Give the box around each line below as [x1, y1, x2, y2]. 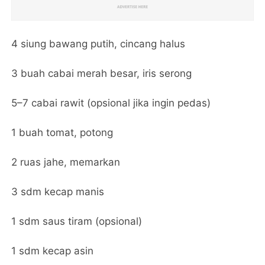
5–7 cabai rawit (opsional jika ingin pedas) [11, 96, 211, 109]
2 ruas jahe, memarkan [11, 156, 121, 168]
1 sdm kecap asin [11, 244, 94, 257]
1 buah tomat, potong [11, 126, 114, 138]
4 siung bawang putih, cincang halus [11, 37, 186, 50]
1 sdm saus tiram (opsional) [11, 215, 143, 227]
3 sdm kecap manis [11, 185, 105, 198]
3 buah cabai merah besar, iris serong [11, 67, 192, 79]
